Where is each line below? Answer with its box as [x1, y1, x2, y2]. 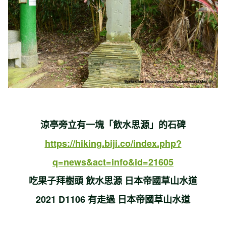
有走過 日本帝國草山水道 [85, 193, 190, 206]
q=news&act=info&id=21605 [52, 155, 174, 169]
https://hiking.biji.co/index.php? [44, 137, 182, 150]
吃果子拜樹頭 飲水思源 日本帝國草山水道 [29, 174, 197, 188]
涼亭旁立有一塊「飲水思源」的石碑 [40, 118, 186, 132]
